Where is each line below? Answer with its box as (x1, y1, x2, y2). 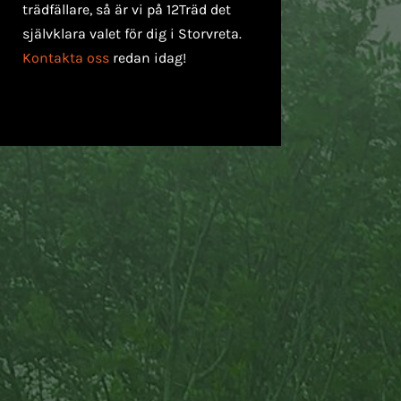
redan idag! (108, 48, 186, 66)
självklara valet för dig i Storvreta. (21, 24, 242, 42)
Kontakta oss (21, 48, 109, 66)
